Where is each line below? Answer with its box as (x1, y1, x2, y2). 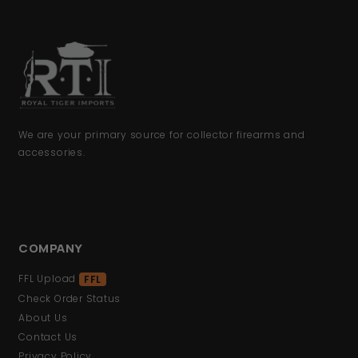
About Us (18, 310, 68, 324)
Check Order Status (18, 291, 121, 305)
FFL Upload (18, 272, 79, 286)
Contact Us (18, 329, 78, 344)
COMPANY (18, 240, 83, 257)
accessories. (18, 145, 86, 160)
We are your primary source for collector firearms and (18, 128, 305, 142)
